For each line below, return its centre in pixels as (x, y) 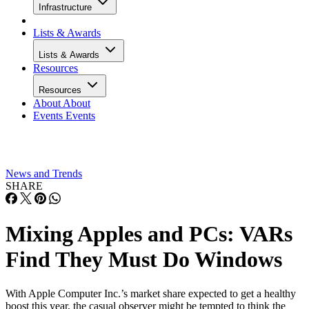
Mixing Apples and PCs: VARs (149, 234)
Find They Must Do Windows (144, 260)
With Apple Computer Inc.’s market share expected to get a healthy (151, 293)
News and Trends (44, 173)
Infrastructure (67, 7)
